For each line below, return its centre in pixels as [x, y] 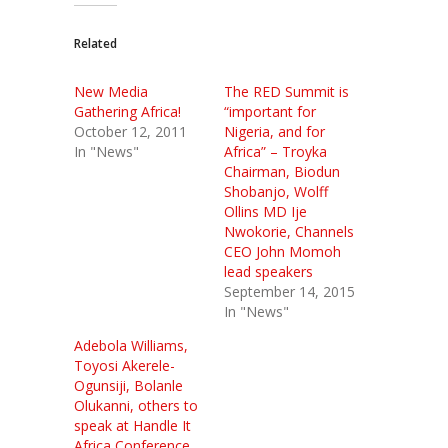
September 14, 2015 [289, 291]
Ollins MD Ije [265, 211]
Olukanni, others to [136, 405]
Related [95, 43]
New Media [111, 91]
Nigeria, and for [274, 131]
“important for [270, 111]
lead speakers [268, 271]
